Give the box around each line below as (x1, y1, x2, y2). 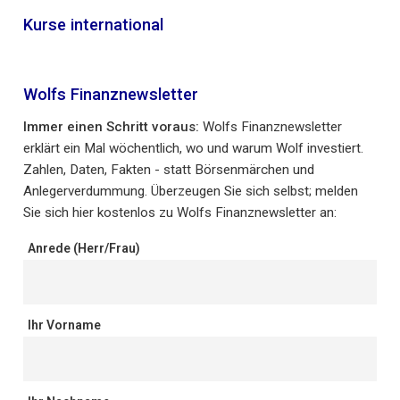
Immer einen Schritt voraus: (23, 119, 199, 136)
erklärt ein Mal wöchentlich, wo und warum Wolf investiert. (23, 140, 363, 157)
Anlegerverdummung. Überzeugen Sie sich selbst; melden (23, 183, 358, 200)
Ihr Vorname (28, 318, 101, 333)
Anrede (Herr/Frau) (28, 241, 140, 256)
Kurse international (23, 15, 163, 35)
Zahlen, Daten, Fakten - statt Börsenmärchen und (23, 162, 314, 179)
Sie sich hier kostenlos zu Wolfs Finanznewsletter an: (23, 204, 337, 221)
